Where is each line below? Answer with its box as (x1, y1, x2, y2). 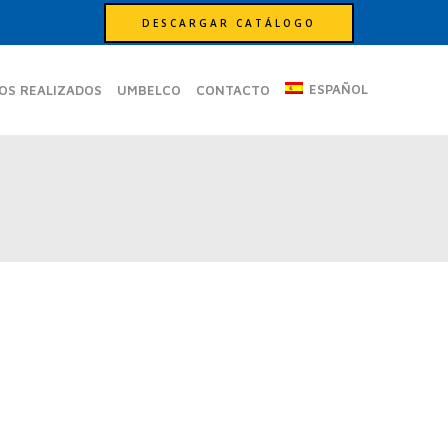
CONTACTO (196, 81, 270, 98)
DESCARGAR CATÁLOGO (142, 15, 317, 30)
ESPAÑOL (309, 81, 368, 97)
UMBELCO (117, 81, 181, 98)
